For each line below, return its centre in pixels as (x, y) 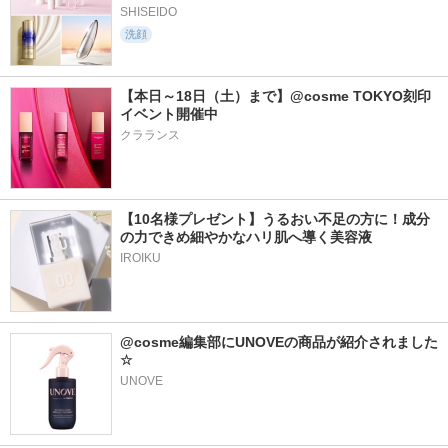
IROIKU (140, 258)
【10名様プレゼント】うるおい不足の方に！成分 (275, 219)
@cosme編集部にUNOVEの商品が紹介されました (279, 342)
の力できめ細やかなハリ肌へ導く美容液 (246, 237)
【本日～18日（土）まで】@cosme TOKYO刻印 (275, 96)
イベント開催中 (171, 114)
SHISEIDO (148, 12)
